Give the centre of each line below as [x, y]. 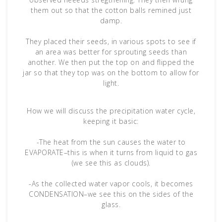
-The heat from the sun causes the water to [111, 142]
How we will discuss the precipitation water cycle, [111, 111]
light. [111, 83]
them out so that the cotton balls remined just [111, 10]
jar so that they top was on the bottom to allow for [111, 72]
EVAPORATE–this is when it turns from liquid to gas [111, 152]
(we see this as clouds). [111, 163]
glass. [111, 204]
